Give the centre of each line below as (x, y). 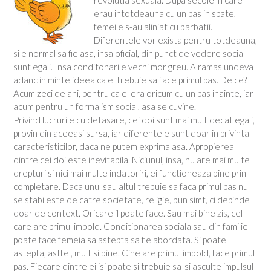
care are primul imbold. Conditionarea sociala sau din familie (131, 227)
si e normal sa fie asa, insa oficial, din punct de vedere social (129, 54)
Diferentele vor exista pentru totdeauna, (175, 40)
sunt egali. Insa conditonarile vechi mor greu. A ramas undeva (133, 67)
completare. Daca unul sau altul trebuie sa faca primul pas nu (131, 187)
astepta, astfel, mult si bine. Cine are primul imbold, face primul (134, 253)
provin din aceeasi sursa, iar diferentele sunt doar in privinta (131, 133)
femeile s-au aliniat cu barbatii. (153, 27)
